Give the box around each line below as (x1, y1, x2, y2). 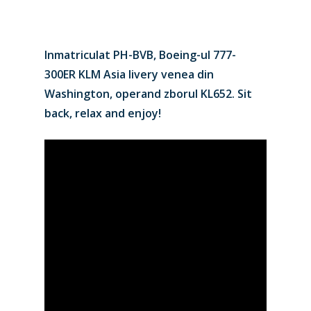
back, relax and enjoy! (44, 106, 161, 121)
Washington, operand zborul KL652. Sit (44, 86, 252, 101)
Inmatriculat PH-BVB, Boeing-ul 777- (44, 47, 236, 62)
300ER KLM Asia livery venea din (44, 67, 214, 82)
